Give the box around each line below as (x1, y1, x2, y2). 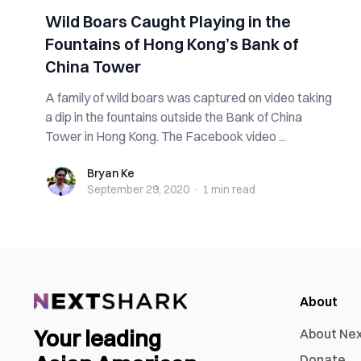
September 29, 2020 (87, 182, 189, 197)
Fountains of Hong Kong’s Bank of (45, 34, 299, 54)
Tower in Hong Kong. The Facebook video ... (45, 128, 286, 144)
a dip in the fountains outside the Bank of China (45, 109, 302, 125)
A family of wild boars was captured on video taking (45, 89, 332, 106)
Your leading (34, 325, 161, 353)
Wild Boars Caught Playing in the (45, 11, 291, 31)
